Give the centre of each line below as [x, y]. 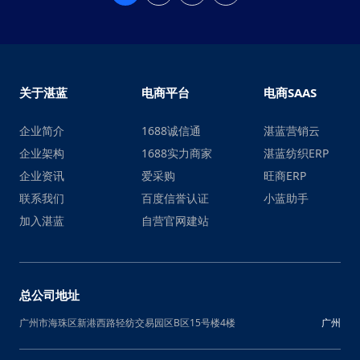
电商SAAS [290, 92]
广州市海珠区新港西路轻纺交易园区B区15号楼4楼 [127, 322]
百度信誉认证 [175, 198]
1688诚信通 [171, 130]
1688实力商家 [176, 153]
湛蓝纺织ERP [297, 153]
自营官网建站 [175, 220]
